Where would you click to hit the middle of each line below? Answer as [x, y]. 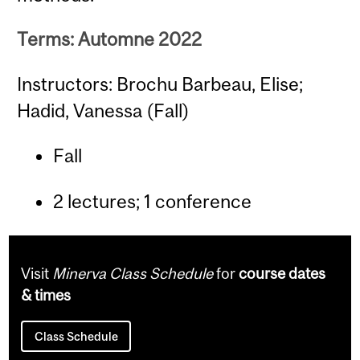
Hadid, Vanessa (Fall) [104, 110]
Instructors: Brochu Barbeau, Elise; [160, 84]
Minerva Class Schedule [133, 273]
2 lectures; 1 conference [152, 202]
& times [46, 295]
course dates [282, 273]
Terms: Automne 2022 [110, 39]
